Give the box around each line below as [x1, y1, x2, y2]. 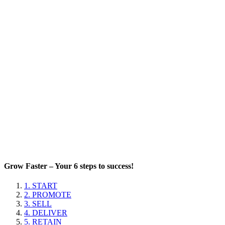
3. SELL [24, 199, 52, 208]
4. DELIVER [24, 208, 67, 217]
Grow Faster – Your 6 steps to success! [4, 161, 134, 170]
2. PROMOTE [24, 190, 71, 199]
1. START [24, 181, 57, 190]
